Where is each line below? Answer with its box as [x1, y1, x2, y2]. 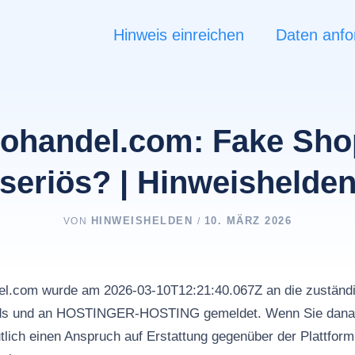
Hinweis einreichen [113, 25, 244, 44]
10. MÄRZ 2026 [204, 215, 292, 227]
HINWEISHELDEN [90, 215, 197, 227]
